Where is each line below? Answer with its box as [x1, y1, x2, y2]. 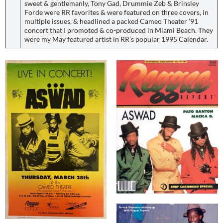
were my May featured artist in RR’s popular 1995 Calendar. [24, 35, 208, 43]
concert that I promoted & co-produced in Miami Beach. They [24, 26, 213, 34]
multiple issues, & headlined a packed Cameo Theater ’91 [24, 17, 198, 25]
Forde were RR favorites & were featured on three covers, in [24, 8, 209, 16]
